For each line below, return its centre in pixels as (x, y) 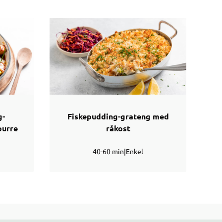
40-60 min (108, 151)
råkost (118, 128)
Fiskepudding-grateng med (118, 116)
